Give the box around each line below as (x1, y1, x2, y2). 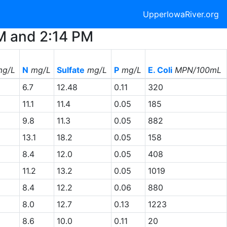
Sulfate (56, 65, 85, 75)
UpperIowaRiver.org (143, 9, 219, 19)
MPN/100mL (172, 65, 221, 75)
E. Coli (147, 65, 172, 75)
